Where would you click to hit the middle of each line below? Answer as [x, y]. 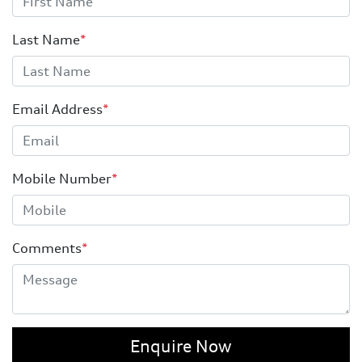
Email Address [57, 109]
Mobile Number [62, 178]
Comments [47, 248]
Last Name [46, 39]
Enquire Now [181, 346]
